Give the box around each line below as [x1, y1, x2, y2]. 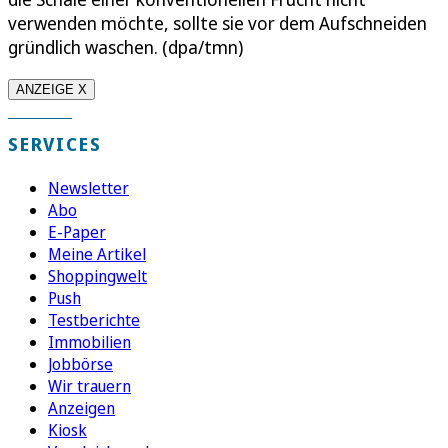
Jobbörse [48, 353, 113, 376]
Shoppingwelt [48, 265, 147, 288]
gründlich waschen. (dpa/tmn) [8, 35, 243, 60]
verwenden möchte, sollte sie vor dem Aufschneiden [8, 11, 427, 36]
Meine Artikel [48, 243, 146, 266]
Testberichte [48, 309, 140, 332]
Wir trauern [48, 375, 131, 398]
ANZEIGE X [16, 82, 87, 98]
